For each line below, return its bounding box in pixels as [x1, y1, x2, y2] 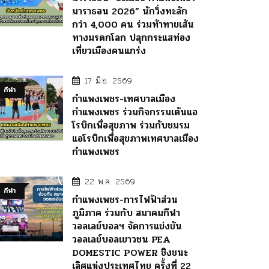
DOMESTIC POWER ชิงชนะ [72, 244, 188, 260]
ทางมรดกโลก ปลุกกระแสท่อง [72, 29, 190, 45]
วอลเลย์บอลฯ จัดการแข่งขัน [72, 218, 182, 234]
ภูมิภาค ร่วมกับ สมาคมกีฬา [72, 205, 180, 220]
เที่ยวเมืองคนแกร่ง [72, 43, 146, 58]
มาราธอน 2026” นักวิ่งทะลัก [72, 3, 187, 19]
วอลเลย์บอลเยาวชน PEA [72, 231, 171, 247]
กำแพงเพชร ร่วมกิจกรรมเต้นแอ [72, 104, 198, 119]
